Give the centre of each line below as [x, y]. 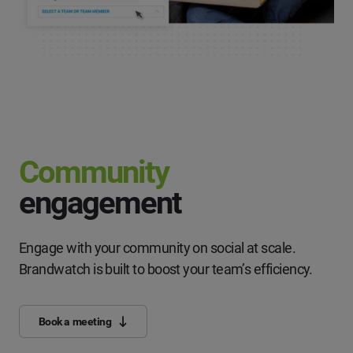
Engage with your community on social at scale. [158, 248]
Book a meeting [75, 321]
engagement [100, 203]
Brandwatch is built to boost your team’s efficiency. [166, 269]
